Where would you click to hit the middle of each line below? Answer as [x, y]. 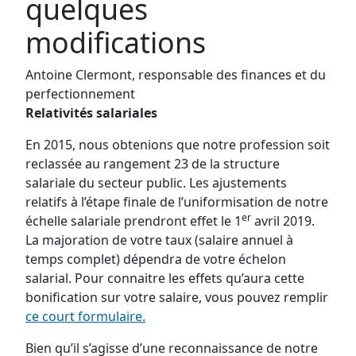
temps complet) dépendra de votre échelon [156, 259]
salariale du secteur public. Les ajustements [156, 183]
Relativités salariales [91, 113]
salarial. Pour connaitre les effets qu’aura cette [165, 278]
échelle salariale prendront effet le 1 [133, 221]
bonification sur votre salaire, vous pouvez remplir [177, 297]
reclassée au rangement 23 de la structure [153, 164]
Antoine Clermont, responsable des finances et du [176, 75]
